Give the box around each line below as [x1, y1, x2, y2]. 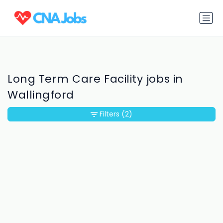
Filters [100, 109, 119, 119]
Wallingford [7, 87, 74, 103]
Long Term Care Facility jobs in [7, 71, 183, 87]
